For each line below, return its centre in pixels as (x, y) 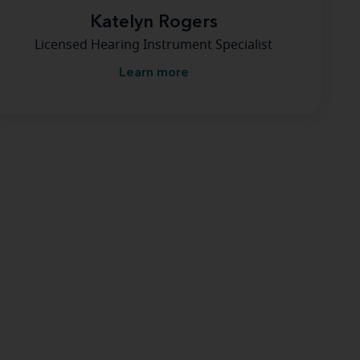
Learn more (153, 73)
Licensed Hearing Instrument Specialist (153, 45)
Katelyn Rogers (153, 22)
